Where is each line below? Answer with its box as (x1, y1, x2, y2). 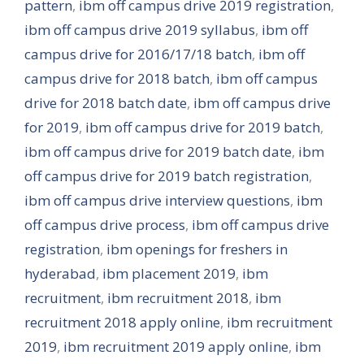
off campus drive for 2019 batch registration (24, 167, 309, 185)
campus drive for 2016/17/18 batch (24, 45, 252, 63)
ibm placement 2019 (102, 264, 236, 283)
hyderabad (24, 264, 96, 283)
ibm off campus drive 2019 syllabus (24, 20, 255, 39)
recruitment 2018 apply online (24, 313, 220, 331)
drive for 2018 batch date (24, 93, 187, 112)
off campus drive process (24, 215, 185, 234)
